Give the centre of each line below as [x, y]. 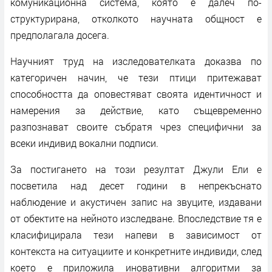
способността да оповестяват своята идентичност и [136, 93]
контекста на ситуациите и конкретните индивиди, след [136, 251]
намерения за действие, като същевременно [136, 110]
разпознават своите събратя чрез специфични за [136, 126]
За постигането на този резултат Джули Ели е [136, 169]
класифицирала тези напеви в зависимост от [136, 234]
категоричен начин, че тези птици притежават [136, 77]
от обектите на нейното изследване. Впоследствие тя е [136, 218]
